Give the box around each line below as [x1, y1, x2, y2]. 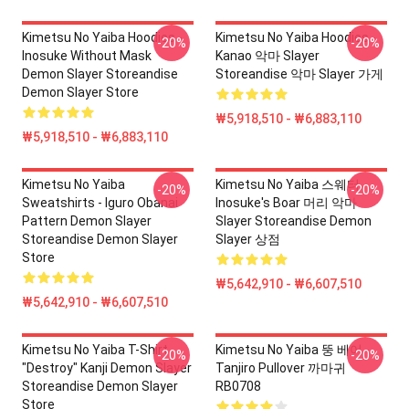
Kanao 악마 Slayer [215, 48, 320, 63]
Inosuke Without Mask [22, 48, 152, 63]
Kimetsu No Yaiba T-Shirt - [22, 342, 175, 357]
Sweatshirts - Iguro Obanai [22, 195, 178, 210]
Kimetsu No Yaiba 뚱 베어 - [215, 342, 370, 357]
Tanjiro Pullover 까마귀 [215, 361, 346, 375]
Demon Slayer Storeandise [22, 67, 178, 81]
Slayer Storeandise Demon [215, 214, 372, 228]
